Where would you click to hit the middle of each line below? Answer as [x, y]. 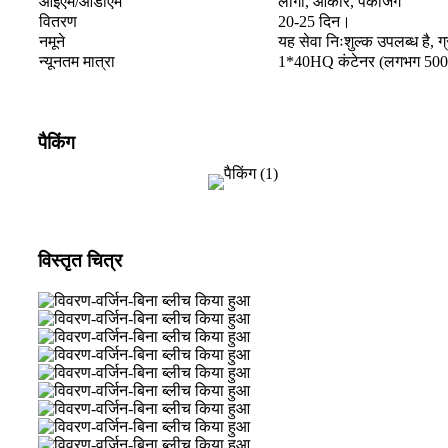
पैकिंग [56, 143]
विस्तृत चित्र [80, 261]
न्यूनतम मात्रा [77, 62]
